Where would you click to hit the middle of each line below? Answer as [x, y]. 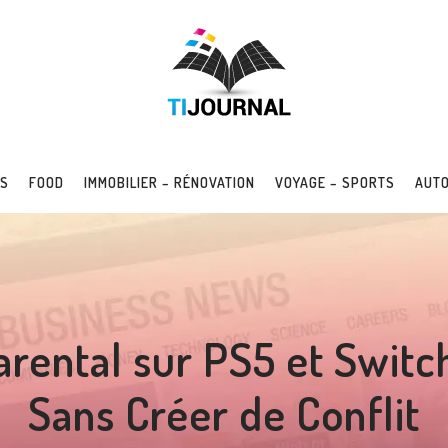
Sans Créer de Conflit [224, 413]
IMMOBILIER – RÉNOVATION [169, 182]
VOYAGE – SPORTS [335, 182]
